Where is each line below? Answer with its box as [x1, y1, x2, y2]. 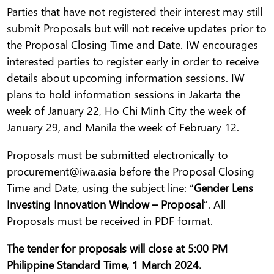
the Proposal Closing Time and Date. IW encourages [7, 37, 259, 53]
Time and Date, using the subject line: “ [7, 180, 194, 196]
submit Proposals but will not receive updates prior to [7, 20, 267, 36]
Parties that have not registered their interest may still [7, 4, 263, 20]
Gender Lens [194, 180, 254, 196]
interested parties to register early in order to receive [7, 53, 259, 69]
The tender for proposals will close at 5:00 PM [7, 240, 228, 256]
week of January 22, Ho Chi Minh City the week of [7, 103, 246, 119]
